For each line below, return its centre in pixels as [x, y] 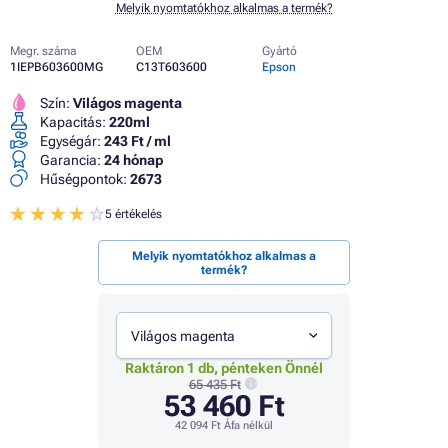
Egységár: [70, 141]
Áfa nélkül [247, 425]
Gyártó [279, 51]
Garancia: [70, 160]
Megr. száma [43, 51]
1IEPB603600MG [56, 67]
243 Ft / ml [137, 141]
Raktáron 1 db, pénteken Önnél [224, 367]
